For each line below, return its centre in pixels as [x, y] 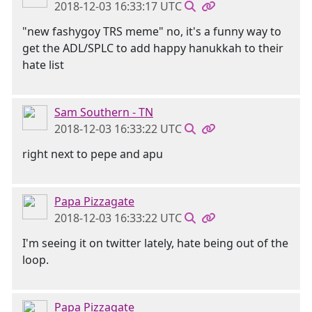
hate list [43, 65]
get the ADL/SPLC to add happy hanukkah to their [153, 48]
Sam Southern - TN [104, 112]
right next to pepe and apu [93, 154]
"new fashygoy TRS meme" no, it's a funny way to [152, 31]
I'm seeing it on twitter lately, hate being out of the [155, 243]
